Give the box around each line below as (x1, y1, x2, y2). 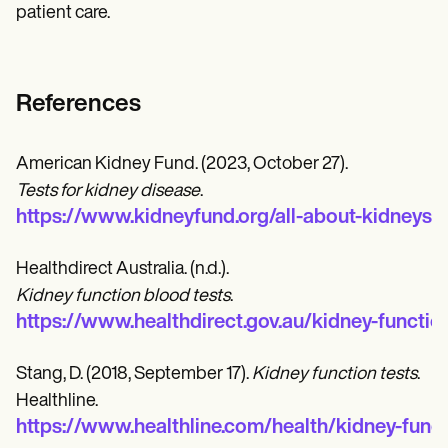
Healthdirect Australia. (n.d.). (16, 260, 229, 280)
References (16, 93, 141, 118)
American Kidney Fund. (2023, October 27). (16, 155, 348, 175)
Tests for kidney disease (16, 182, 200, 202)
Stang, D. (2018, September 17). (16, 365, 252, 385)
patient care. (16, 4, 110, 24)
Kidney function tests (252, 365, 417, 385)
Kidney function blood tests (16, 287, 230, 307)
